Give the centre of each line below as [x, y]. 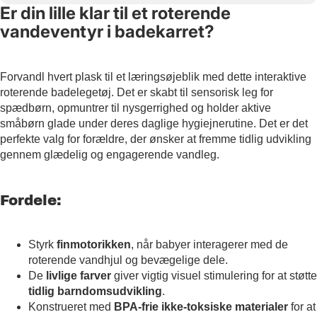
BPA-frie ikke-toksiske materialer [201, 307]
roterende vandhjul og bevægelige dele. [128, 260]
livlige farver [79, 276]
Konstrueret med [71, 307]
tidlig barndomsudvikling [95, 292]
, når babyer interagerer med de [209, 245]
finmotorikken [94, 245]
